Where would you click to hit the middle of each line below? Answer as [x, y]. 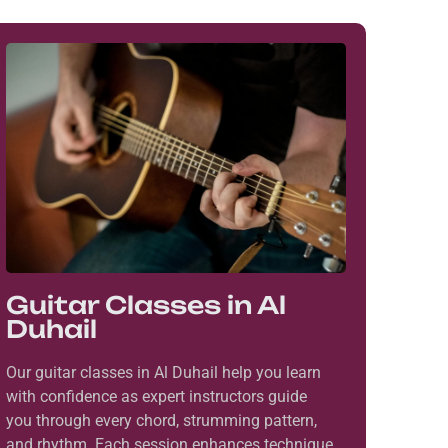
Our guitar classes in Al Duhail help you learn [163, 373]
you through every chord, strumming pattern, [161, 421]
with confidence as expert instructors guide [156, 397]
